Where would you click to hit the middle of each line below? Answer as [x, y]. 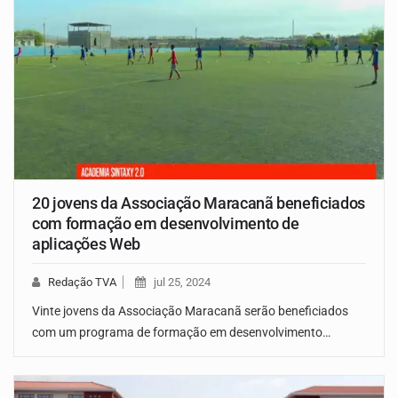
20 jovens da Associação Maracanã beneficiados [199, 203]
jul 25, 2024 [182, 282]
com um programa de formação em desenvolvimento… [181, 332]
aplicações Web [86, 243]
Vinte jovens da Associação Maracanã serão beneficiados [190, 310]
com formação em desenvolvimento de [166, 223]
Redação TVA [82, 282]
